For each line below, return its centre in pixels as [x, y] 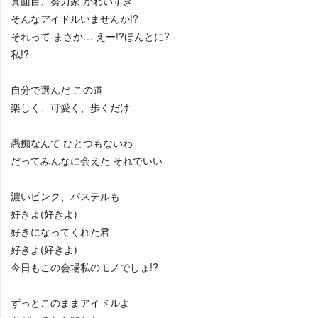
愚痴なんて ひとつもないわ [72, 143]
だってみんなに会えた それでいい [87, 160]
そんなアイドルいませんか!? [75, 18]
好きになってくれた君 [60, 231]
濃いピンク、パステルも [65, 196]
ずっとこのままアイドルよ [70, 302]
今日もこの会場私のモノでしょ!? [84, 267]
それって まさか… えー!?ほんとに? [90, 36]
